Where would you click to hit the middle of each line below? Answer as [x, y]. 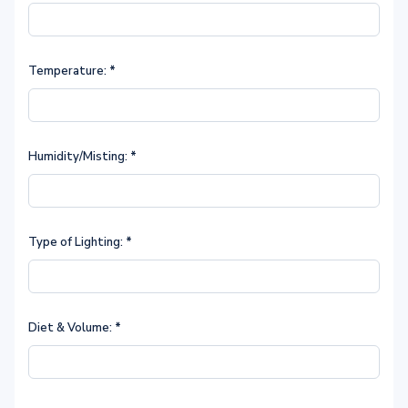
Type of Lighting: [77, 242]
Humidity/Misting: [79, 157]
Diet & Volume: [71, 328]
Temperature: [69, 71]
